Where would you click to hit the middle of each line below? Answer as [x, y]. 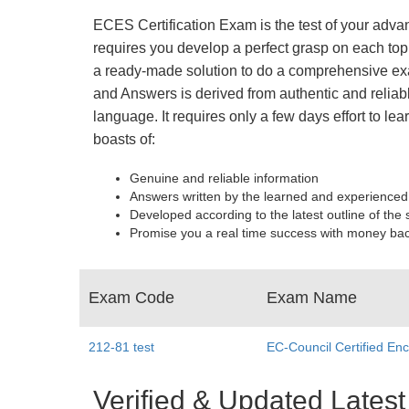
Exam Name [312, 298]
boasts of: [124, 139]
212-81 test [121, 347]
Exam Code [131, 298]
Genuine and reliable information [224, 178]
